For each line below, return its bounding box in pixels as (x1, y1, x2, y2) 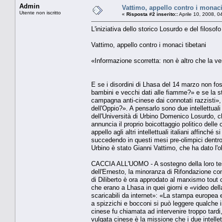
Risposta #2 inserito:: (126, 11, 178, 17)
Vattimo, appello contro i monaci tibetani (91, 41, 206, 49)
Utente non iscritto (19, 9, 61, 15)
